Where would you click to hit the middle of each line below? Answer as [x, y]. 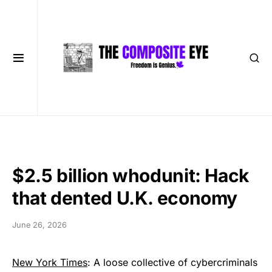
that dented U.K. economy [125, 198]
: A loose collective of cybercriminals [172, 262]
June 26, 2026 [39, 225]
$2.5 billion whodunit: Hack [131, 175]
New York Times [50, 262]
